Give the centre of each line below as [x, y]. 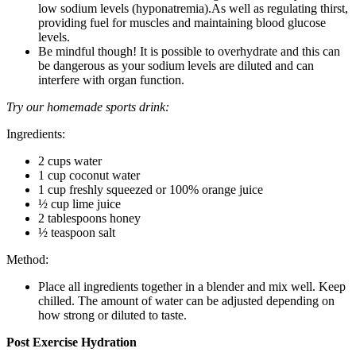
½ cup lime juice [79, 204]
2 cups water [70, 161]
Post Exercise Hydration [72, 342]
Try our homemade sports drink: [88, 107]
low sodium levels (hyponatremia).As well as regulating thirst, [193, 9]
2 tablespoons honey [89, 219]
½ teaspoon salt [77, 233]
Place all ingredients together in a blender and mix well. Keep [192, 287]
